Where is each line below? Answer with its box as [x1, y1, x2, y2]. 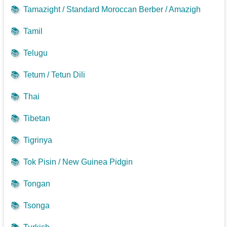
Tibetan [23, 114, 51, 123]
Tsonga [23, 201, 50, 210]
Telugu [23, 49, 48, 58]
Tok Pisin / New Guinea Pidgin [23, 158, 133, 167]
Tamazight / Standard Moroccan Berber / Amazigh [23, 5, 201, 14]
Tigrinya [23, 136, 53, 145]
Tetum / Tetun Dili [23, 70, 86, 80]
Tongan [23, 179, 51, 188]
